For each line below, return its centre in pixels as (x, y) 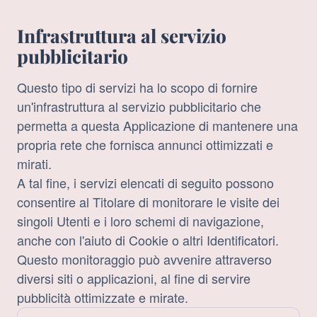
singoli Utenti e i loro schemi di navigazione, (140, 221)
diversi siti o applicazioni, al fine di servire (134, 278)
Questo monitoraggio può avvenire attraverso (144, 259)
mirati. (34, 164)
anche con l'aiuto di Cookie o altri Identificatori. (148, 240)
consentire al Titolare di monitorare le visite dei (148, 202)
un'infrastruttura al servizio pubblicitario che (139, 106)
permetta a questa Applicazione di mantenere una (157, 126)
